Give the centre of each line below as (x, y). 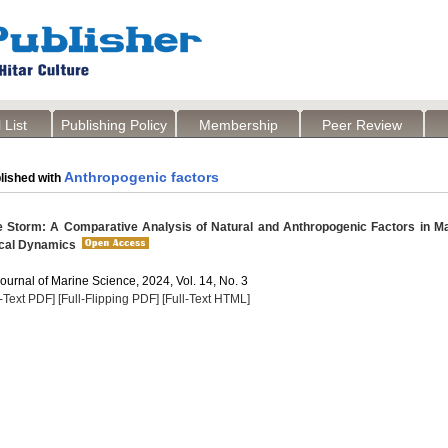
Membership (238, 125)
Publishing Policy (114, 125)
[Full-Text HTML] (206, 299)
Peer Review (362, 125)
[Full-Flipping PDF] (108, 299)
